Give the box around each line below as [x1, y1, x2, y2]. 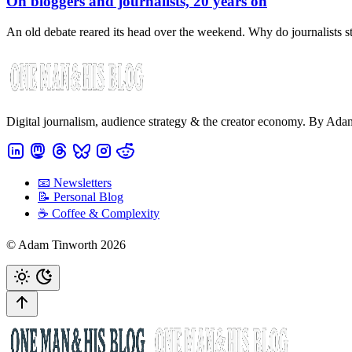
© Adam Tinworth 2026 [6, 237, 126, 251]
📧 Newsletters [38, 175, 112, 189]
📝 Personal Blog [38, 189, 123, 203]
